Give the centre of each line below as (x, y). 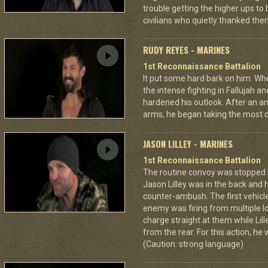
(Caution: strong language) (193, 244)
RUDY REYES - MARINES (186, 50)
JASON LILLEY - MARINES (188, 144)
